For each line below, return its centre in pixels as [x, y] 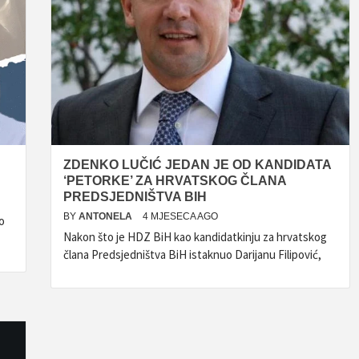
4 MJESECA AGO [180, 216]
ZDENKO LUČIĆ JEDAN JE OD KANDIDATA [197, 165]
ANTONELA [107, 216]
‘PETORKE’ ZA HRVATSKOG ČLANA [175, 181]
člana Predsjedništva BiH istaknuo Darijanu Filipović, [192, 254]
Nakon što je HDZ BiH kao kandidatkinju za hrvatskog [195, 237]
